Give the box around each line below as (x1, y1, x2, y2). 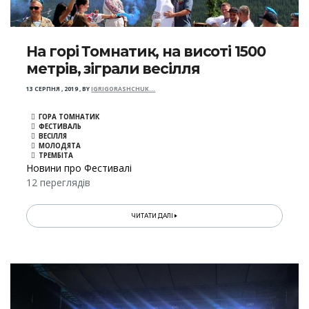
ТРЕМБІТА (39, 151, 74, 161)
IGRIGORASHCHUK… (91, 85, 156, 94)
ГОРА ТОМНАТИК (39, 112, 100, 122)
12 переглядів (26, 176, 91, 190)
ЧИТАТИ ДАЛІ (132, 212, 175, 220)
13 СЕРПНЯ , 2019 (26, 85, 79, 94)
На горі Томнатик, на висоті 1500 (26, 43, 266, 61)
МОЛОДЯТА (39, 141, 81, 151)
